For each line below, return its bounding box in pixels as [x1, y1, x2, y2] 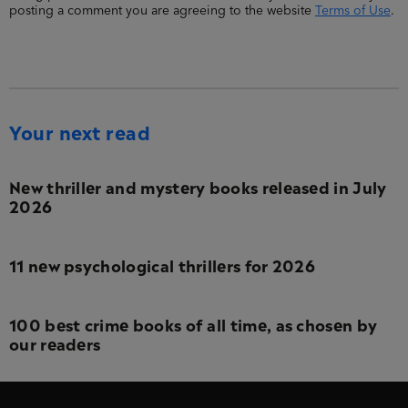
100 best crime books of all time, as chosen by [9, 311, 378, 335]
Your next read [9, 117, 150, 145]
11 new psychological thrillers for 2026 [9, 252, 316, 276]
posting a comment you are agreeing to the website [9, 4, 315, 17]
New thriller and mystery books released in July [9, 174, 387, 198]
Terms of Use [315, 4, 391, 17]
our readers [9, 331, 101, 354]
